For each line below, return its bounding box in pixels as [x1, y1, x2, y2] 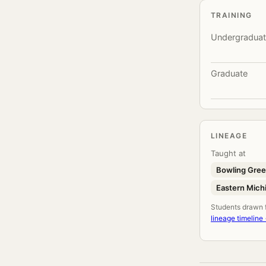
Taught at [211, 148, 246, 158]
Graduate [211, 68, 248, 79]
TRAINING [211, 11, 252, 20]
